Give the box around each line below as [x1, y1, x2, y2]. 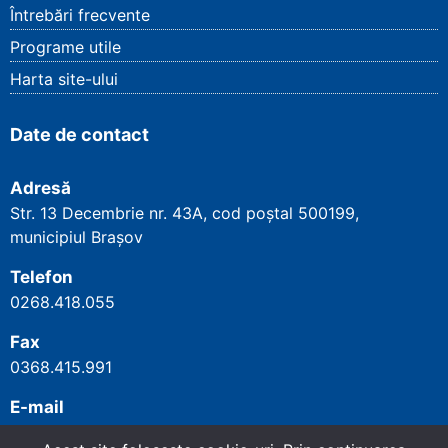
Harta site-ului [10, 69, 118, 90]
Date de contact [10, 124, 149, 146]
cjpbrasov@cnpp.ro [10, 422, 158, 443]
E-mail [10, 397, 64, 418]
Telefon [10, 267, 73, 288]
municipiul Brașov [10, 227, 143, 248]
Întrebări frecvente [10, 5, 150, 26]
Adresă [10, 178, 71, 199]
